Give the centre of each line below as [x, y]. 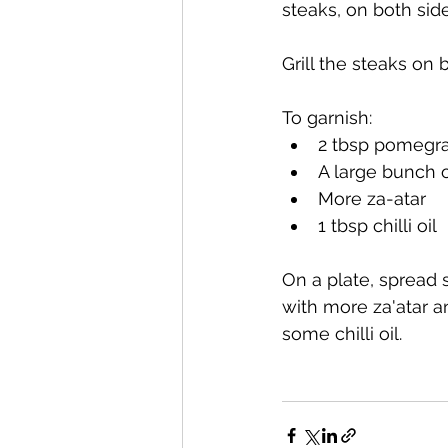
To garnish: [327, 117]
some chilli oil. [342, 333]
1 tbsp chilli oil [377, 225]
